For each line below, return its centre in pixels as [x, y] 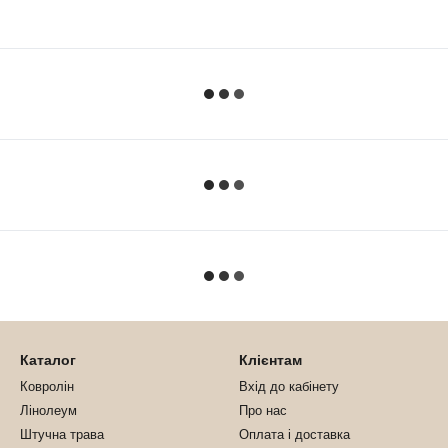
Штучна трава [62, 434]
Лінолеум [48, 410]
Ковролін [47, 386]
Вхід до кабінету [289, 386]
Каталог [48, 360]
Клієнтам [270, 360]
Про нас [263, 410]
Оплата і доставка [294, 434]
